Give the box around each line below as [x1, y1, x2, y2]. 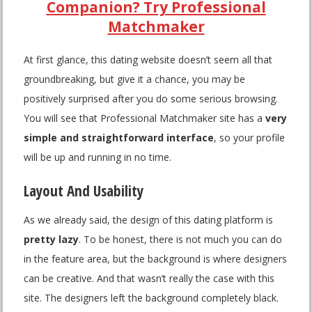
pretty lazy [24, 233, 79, 247]
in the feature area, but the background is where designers [24, 252, 288, 266]
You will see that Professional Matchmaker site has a [24, 111, 266, 125]
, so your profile [214, 131, 286, 145]
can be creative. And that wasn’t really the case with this [24, 272, 275, 286]
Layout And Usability [24, 181, 144, 201]
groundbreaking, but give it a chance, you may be [24, 72, 246, 86]
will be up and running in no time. [24, 150, 172, 164]
